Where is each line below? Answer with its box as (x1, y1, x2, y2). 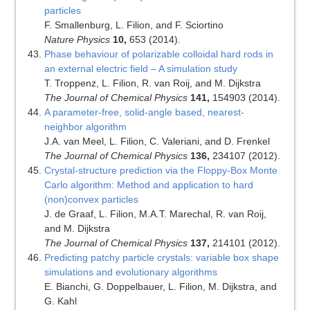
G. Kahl (44, 295, 77, 307)
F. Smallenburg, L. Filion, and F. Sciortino (44, 19, 224, 31)
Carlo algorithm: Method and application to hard (44, 179, 253, 191)
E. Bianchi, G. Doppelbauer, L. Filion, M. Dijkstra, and (44, 281, 277, 293)
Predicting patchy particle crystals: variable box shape (44, 252, 279, 264)
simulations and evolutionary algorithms (44, 266, 217, 278)
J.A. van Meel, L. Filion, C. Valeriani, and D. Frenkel (44, 136, 270, 147)
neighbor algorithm (44, 121, 127, 133)
